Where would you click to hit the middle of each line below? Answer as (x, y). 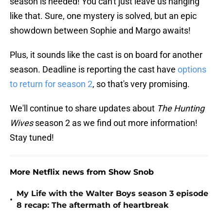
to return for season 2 (51, 84)
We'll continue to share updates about (83, 109)
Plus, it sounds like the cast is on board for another (106, 55)
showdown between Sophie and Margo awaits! (100, 31)
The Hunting (181, 109)
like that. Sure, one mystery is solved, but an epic (103, 16)
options (192, 70)
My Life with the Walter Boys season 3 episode (112, 194)
